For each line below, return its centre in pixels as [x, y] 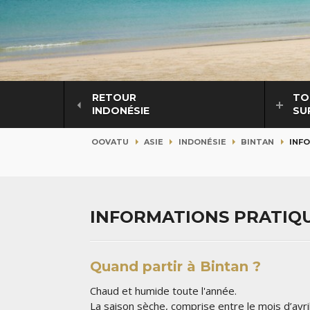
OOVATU [110, 142]
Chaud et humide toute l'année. [163, 290]
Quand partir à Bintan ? [175, 266]
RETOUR [114, 98]
